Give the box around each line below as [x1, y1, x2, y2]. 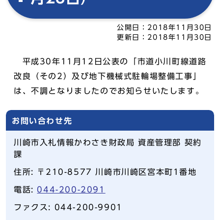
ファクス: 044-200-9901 [14, 203, 123, 211]
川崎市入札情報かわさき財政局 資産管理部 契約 [14, 138, 202, 146]
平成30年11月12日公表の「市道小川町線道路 [14, 57, 207, 65]
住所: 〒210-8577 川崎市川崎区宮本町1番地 [14, 168, 197, 176]
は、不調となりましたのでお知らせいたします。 [14, 87, 204, 95]
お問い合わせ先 [12, 117, 73, 125]
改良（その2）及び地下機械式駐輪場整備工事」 [14, 72, 202, 80]
